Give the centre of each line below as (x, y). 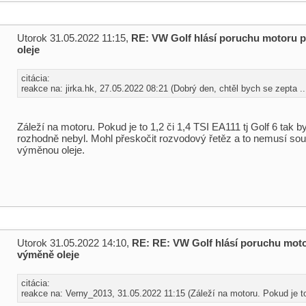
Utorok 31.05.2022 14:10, (74, 243)
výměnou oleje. (51, 150)
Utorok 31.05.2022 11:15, (74, 38)
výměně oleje (48, 254)
